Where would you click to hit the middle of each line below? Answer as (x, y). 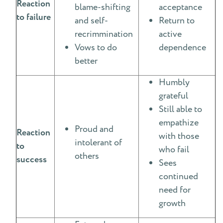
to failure (34, 17)
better (86, 61)
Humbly (174, 82)
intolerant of (98, 143)
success (32, 160)
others (87, 156)
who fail (174, 150)
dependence (182, 48)
